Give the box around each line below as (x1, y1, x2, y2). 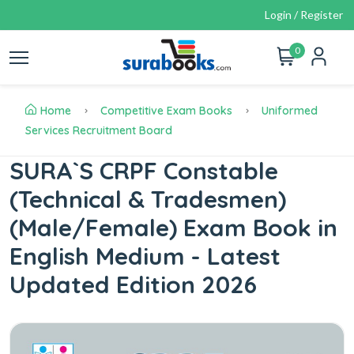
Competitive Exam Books (100, 104, 232, 118)
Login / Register (265, 8, 343, 21)
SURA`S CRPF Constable (9, 156, 278, 186)
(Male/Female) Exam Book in (9, 213, 337, 243)
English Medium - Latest (9, 241, 281, 271)
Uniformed (262, 104, 318, 118)
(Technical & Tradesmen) (9, 184, 286, 214)
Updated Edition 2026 (9, 269, 257, 299)
